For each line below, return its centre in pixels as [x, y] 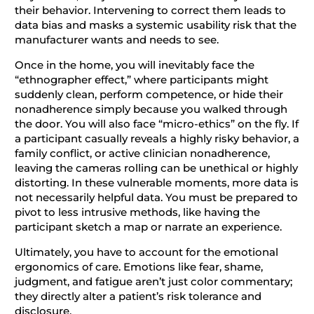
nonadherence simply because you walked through [151, 109]
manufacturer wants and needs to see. [116, 40]
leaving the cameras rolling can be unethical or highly [156, 168]
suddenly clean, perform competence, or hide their [149, 94]
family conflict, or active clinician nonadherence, [142, 153]
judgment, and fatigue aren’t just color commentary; [153, 281]
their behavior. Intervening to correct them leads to [150, 10]
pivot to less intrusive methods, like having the [137, 212]
